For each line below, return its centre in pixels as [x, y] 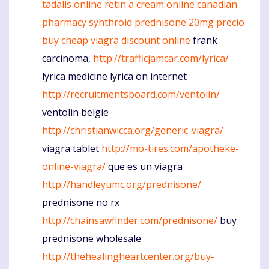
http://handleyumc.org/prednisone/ [122, 185]
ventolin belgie [75, 113]
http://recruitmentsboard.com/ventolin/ [131, 95]
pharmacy [64, 23]
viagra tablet [72, 149]
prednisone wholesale [92, 239]
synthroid [110, 23]
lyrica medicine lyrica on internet [114, 77]
